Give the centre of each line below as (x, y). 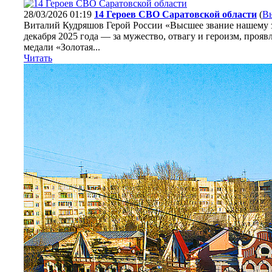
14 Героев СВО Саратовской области (175, 14)
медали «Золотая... (62, 47)
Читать (38, 58)
